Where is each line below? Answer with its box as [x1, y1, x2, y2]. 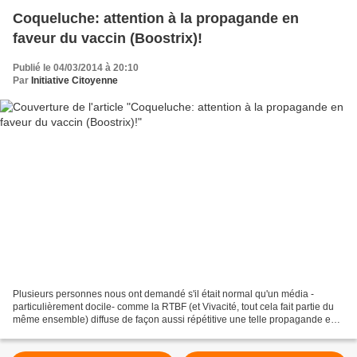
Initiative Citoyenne [31, 75, 118, 87]
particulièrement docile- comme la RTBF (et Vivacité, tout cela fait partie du [13, 300, 334, 312]
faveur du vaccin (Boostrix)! [13, 30, 202, 47]
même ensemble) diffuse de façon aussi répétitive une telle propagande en [13, 313, 336, 325]
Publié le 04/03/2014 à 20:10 [13, 62, 139, 74]
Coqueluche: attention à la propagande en [13, 10, 299, 27]
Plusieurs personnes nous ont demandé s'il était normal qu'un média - [13, 288, 314, 300]
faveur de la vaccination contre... [13, 326, 152, 338]
